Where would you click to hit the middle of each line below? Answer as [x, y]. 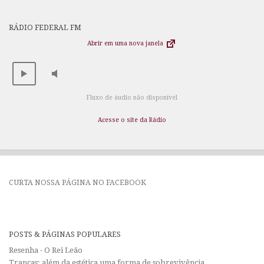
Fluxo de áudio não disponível [132, 98]
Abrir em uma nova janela [126, 43]
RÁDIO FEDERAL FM [45, 27]
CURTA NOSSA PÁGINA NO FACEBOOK [77, 183]
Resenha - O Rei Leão [46, 250]
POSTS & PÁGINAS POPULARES [65, 235]
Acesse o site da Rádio [132, 120]
